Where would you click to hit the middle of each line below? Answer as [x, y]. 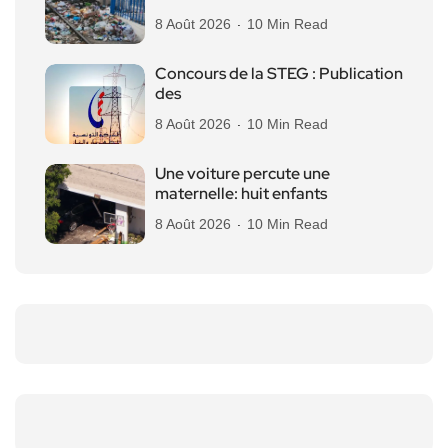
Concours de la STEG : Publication [279, 73]
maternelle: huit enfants [241, 193]
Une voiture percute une [242, 173]
